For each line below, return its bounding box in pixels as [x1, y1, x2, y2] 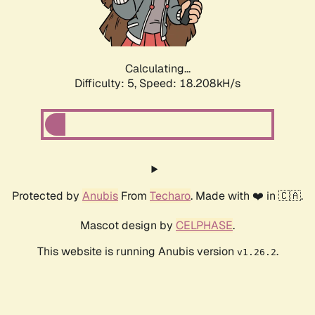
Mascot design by [80, 218, 176, 233]
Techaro [150, 188, 191, 204]
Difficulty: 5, [75, 76, 139, 91]
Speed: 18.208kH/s [139, 76, 240, 91]
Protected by [12, 188, 82, 204]
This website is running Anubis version [37, 244, 237, 259]
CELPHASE [176, 218, 233, 233]
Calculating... [124, 61, 191, 77]
